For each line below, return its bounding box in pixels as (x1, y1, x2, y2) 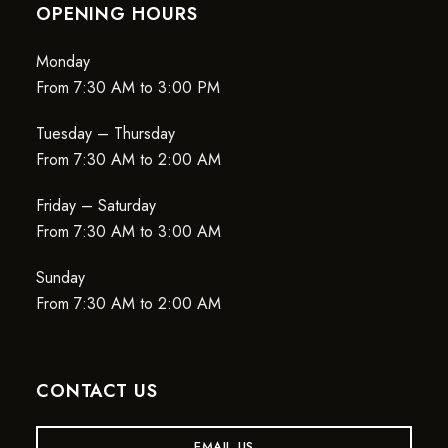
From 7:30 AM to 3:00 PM (35, 75, 220, 99)
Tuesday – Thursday (35, 121, 175, 145)
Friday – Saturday (35, 193, 156, 217)
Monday (35, 49, 90, 73)
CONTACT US (35, 377, 158, 404)
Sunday (35, 265, 85, 289)
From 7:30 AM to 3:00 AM (35, 219, 221, 243)
